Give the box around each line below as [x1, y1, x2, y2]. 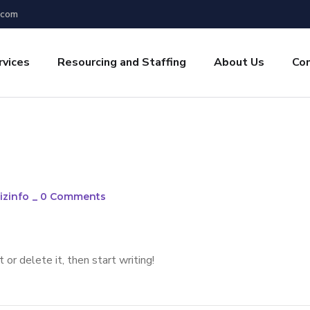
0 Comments [40, 190, 106, 203]
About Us [214, 55, 264, 70]
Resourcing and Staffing [57, 55, 186, 70]
